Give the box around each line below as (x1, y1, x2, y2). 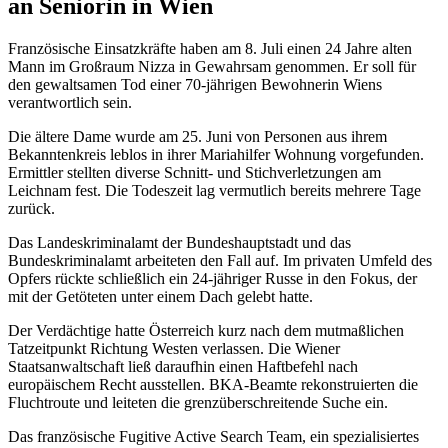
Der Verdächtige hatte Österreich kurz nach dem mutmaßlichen (8, 321, 404, 339)
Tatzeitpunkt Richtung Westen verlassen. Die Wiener (8, 339, 340, 357)
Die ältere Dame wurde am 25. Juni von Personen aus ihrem (8, 127, 387, 145)
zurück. (8, 199, 55, 217)
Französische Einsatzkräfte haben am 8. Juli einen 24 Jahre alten (8, 39, 412, 57)
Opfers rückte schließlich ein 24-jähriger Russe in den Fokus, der (8, 269, 417, 287)
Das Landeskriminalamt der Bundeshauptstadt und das (8, 233, 351, 251)
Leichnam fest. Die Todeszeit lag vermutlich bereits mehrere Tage (8, 181, 421, 199)
